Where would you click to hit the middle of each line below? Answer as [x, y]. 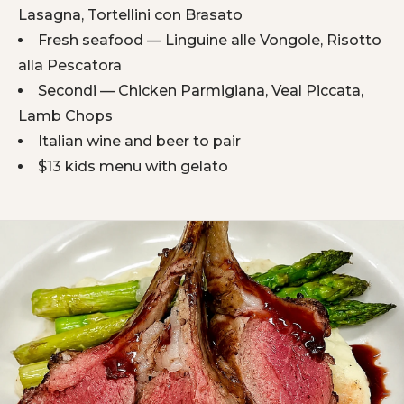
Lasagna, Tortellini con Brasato [130, 15]
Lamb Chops [65, 116]
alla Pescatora [70, 66]
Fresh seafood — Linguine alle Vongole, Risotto [210, 41]
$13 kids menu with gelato [133, 167]
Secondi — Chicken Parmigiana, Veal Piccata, [201, 91]
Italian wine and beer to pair [139, 142]
